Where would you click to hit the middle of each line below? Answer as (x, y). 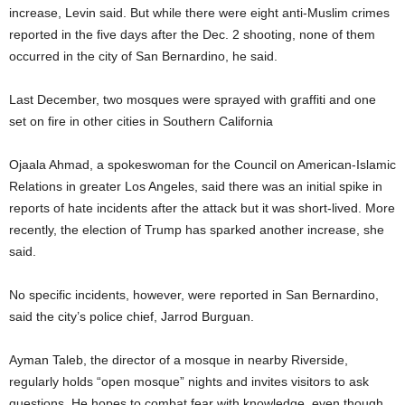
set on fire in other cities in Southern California (141, 121)
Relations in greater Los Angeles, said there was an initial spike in (196, 186)
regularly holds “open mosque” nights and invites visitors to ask (189, 381)
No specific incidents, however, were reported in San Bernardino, (194, 294)
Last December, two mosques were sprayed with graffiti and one (193, 99)
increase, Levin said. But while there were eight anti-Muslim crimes (199, 12)
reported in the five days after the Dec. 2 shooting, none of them (192, 34)
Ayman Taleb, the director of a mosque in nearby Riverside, (179, 359)
